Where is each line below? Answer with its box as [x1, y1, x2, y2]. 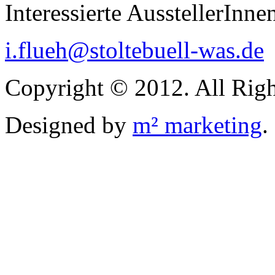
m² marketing [133, 111, 262, 138]
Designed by [5, 111, 133, 138]
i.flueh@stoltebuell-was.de [5, 36, 264, 63]
